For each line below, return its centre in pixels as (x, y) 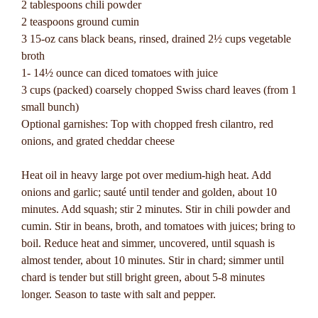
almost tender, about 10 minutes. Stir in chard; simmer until (153, 260)
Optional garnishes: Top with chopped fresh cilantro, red (147, 124)
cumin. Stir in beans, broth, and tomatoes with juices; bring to (158, 226)
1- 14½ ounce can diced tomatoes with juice (120, 73)
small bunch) (57, 107)
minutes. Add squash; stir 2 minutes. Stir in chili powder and (156, 209)
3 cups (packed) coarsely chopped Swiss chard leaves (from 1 (159, 90)
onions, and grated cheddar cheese (98, 141)
